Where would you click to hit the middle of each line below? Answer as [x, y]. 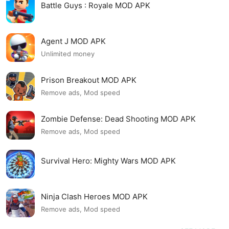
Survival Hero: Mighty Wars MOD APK [108, 161]
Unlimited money [68, 54]
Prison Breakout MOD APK [89, 80]
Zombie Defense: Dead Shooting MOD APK [118, 119]
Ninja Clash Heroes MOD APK [94, 196]
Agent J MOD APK [73, 41]
